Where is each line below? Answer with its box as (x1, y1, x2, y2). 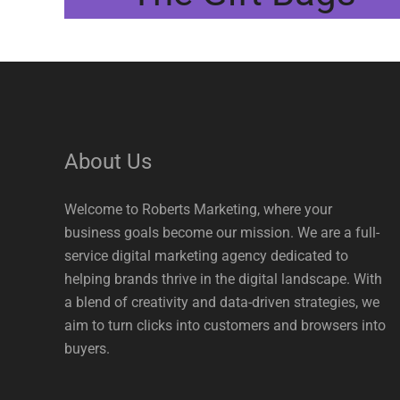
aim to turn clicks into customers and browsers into (64, 317, 386, 334)
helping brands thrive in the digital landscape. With (64, 271, 382, 287)
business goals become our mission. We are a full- (64, 224, 379, 241)
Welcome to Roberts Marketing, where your (64, 201, 332, 218)
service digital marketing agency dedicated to (64, 247, 348, 264)
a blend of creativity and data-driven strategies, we (64, 294, 379, 311)
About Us (64, 149, 152, 174)
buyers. (64, 340, 110, 357)
